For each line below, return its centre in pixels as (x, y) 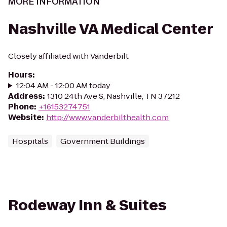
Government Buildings (103, 141)
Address (25, 96)
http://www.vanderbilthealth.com (107, 117)
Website (25, 117)
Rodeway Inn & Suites (87, 205)
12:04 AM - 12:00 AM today (63, 85)
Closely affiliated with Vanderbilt (68, 56)
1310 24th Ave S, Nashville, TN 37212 (113, 96)
